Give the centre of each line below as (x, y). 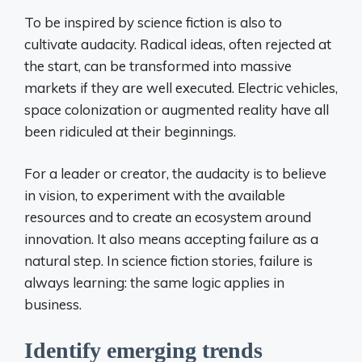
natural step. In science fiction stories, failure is (168, 261)
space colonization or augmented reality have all (177, 109)
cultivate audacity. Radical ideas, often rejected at (178, 44)
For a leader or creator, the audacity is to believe (175, 173)
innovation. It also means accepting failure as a (171, 239)
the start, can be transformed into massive (158, 65)
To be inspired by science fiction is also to (153, 22)
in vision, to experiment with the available (155, 195)
